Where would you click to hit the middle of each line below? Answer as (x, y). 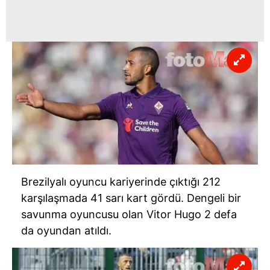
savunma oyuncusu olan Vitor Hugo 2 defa (129, 215)
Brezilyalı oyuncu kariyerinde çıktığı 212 (121, 182)
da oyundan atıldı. (66, 231)
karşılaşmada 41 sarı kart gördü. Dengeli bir (131, 198)
